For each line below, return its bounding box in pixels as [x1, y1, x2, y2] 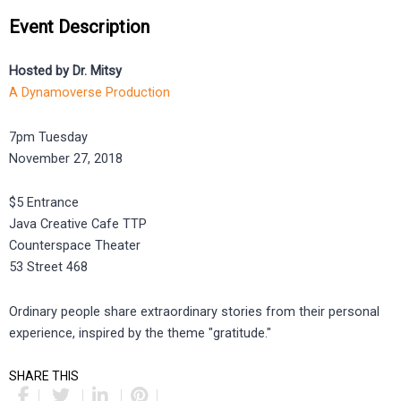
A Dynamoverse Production [9, 84, 170, 100]
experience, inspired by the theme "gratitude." [9, 324, 271, 341]
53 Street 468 [9, 259, 88, 276]
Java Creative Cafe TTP [9, 216, 147, 233]
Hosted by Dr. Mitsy [9, 63, 122, 79]
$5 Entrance [9, 194, 79, 211]
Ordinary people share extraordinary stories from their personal [9, 303, 380, 320]
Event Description [9, 16, 149, 38]
